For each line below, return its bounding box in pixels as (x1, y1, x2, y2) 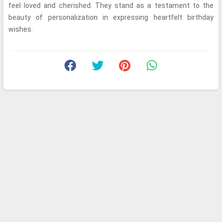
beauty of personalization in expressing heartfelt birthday (8, 13, 214, 21)
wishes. (8, 25, 33, 33)
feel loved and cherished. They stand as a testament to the (8, 1, 214, 9)
